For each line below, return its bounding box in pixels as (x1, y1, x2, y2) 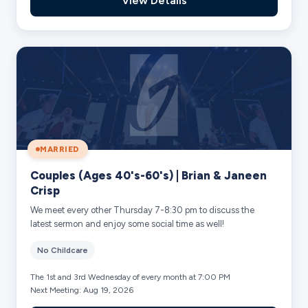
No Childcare (37, 245, 89, 255)
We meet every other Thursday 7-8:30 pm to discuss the (30, 204, 255, 215)
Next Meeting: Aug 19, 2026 (30, 285, 134, 295)
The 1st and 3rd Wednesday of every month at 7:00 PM (30, 272, 231, 282)
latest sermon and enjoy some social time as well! (30, 218, 225, 229)
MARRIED (40, 144, 80, 154)
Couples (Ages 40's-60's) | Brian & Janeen (30, 168, 267, 182)
